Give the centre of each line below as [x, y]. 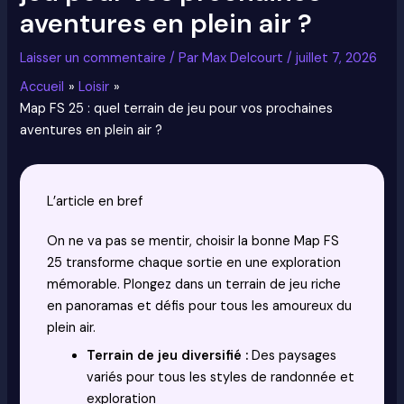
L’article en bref [95, 202]
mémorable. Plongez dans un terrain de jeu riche [194, 285]
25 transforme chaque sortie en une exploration [194, 263]
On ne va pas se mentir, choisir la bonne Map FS [193, 242]
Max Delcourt [245, 59]
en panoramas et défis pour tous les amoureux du [200, 307]
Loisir [94, 87]
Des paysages [293, 356]
